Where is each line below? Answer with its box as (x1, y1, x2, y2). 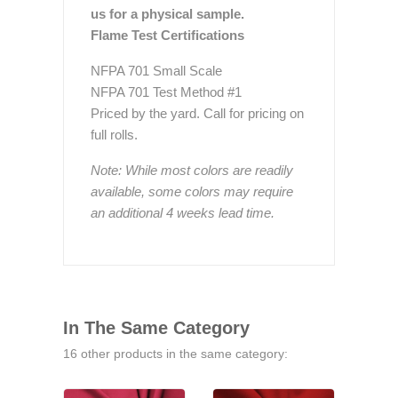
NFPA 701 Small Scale (91, 63, 222, 78)
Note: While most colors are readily (91, 163, 293, 178)
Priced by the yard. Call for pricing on (91, 106, 304, 121)
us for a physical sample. (91, 6, 244, 21)
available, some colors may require (91, 184, 293, 199)
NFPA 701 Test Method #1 (91, 84, 242, 99)
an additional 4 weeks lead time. (91, 205, 275, 220)
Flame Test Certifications (91, 28, 244, 43)
